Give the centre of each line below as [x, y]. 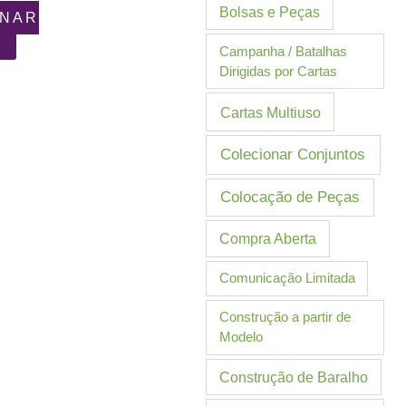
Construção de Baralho [294, 377]
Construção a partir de [285, 317]
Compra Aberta [268, 238]
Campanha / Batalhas [283, 51]
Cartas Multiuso [270, 112]
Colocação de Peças [290, 197]
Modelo [241, 337]
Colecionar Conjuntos [293, 155]
